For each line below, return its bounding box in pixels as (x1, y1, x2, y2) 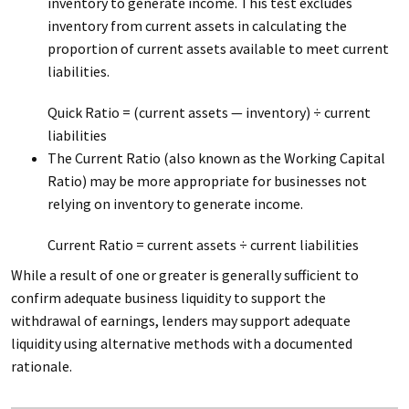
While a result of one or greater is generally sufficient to (10, 266, 359, 284)
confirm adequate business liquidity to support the (10, 288, 326, 307)
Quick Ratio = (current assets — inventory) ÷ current (47, 103, 371, 121)
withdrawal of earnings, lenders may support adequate (10, 311, 351, 330)
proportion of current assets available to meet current (47, 39, 389, 58)
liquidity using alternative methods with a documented (10, 334, 352, 352)
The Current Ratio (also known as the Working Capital (47, 149, 385, 167)
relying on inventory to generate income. (47, 194, 303, 213)
